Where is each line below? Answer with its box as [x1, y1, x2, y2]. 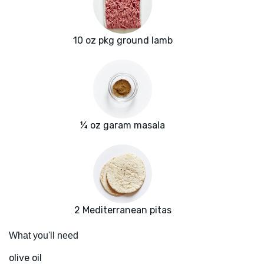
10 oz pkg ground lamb [72, 35, 173, 47]
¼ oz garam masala [80, 120, 165, 131]
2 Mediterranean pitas [74, 204, 171, 216]
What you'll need [9, 230, 78, 241]
